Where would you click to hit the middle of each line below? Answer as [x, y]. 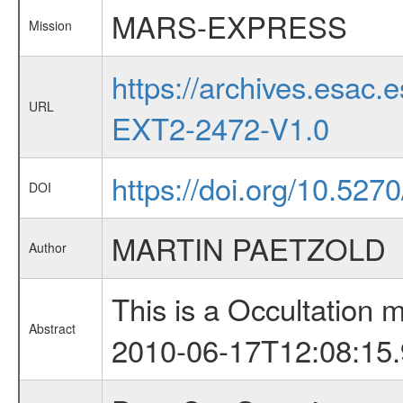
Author [47, 247]
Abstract [52, 328]
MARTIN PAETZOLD [248, 248]
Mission [50, 25]
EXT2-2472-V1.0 [220, 127]
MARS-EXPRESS [229, 26]
